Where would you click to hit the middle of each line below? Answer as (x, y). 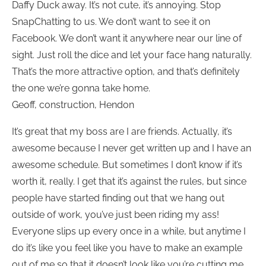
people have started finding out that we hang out (118, 198)
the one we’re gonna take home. (81, 88)
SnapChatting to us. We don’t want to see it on (111, 22)
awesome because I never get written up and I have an (132, 148)
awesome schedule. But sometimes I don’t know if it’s (127, 165)
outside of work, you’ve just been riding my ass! (115, 215)
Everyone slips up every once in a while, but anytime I (129, 232)
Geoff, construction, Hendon (73, 105)
